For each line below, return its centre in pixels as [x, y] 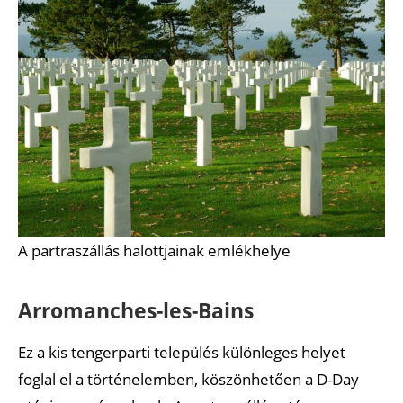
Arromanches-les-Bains [136, 310]
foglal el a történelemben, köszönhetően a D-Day [188, 379]
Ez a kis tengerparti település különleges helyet [182, 352]
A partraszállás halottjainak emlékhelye [154, 250]
